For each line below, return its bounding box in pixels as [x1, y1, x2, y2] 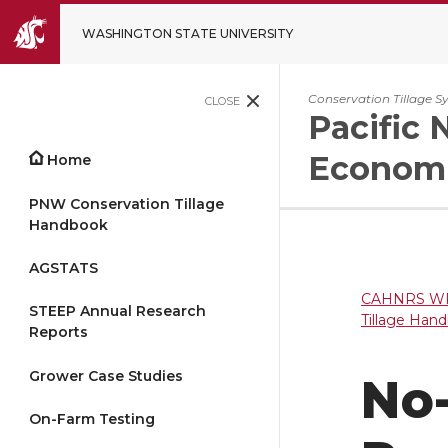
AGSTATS [29, 258, 98, 277]
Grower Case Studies [29, 366, 183, 385]
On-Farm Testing [29, 410, 155, 429]
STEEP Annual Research [29, 302, 206, 321]
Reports [29, 323, 88, 342]
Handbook [29, 215, 108, 234]
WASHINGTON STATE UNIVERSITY [82, 26, 293, 41]
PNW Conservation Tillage [29, 194, 224, 213]
